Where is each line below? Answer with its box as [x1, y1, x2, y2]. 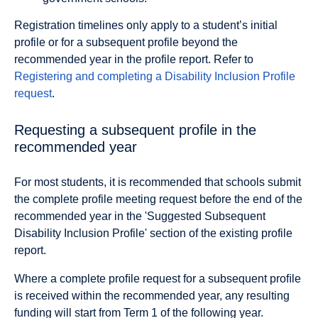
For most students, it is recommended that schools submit [14, 176, 301, 189]
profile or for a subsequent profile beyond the [14, 36, 238, 48]
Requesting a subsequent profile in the [14, 121, 256, 138]
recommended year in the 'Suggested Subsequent [14, 210, 265, 223]
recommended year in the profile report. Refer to [14, 53, 253, 65]
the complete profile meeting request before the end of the [14, 193, 302, 206]
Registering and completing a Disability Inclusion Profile [14, 70, 295, 82]
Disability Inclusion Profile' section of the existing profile [14, 227, 292, 240]
